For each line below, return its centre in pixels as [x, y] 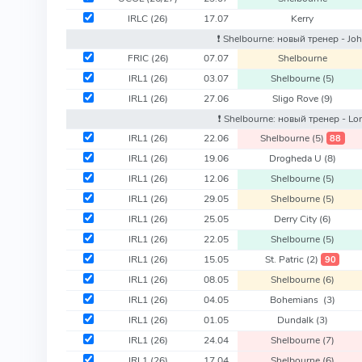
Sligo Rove [296, 98]
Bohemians [296, 299]
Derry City [296, 219]
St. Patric [286, 259]
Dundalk [296, 320]
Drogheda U [296, 158]
